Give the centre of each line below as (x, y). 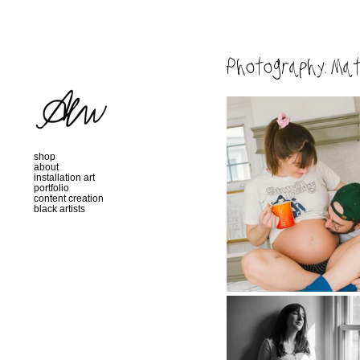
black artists (59, 209)
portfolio (51, 188)
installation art (64, 178)
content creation (69, 198)
